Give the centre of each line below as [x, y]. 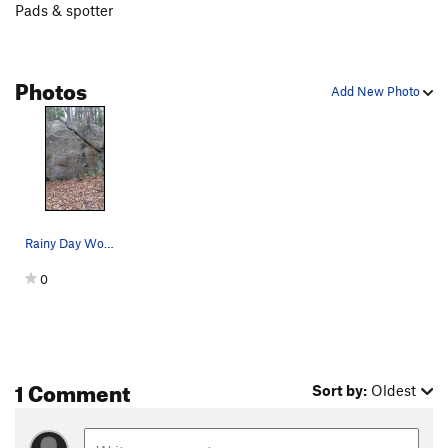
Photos [51, 88]
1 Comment [72, 390]
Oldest [394, 390]
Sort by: [340, 390]
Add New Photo [377, 91]
